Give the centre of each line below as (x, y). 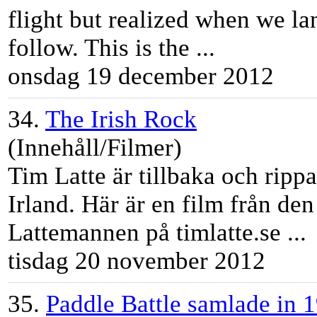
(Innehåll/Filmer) (95, 148)
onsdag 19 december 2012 (141, 76)
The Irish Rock (121, 120)
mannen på (118, 233)
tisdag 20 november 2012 (137, 261)
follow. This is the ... (111, 48)
